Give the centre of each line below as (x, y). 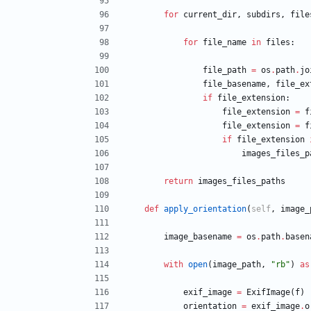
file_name (225, 43)
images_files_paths (242, 182)
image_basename (198, 237)
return (178, 182)
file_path (225, 70)
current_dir (210, 15)
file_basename (234, 84)
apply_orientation (205, 209)
